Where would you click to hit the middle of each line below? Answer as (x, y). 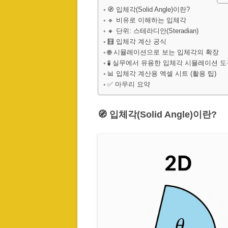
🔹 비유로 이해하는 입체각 (147, 20)
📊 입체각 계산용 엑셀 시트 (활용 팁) (162, 74)
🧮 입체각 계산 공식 (137, 42)
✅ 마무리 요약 (129, 84)
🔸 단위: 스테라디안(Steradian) (153, 31)
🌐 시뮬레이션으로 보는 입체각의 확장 (163, 52)
